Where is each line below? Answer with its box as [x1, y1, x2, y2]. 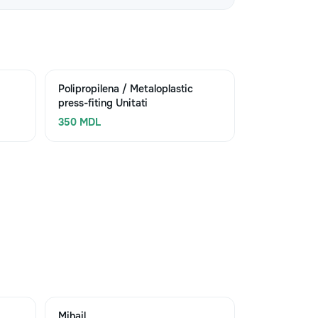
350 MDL [57, 116, 101, 128]
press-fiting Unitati [57, 97, 148, 109]
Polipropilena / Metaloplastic [57, 82, 193, 95]
